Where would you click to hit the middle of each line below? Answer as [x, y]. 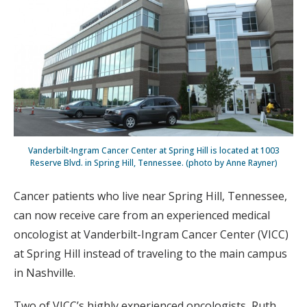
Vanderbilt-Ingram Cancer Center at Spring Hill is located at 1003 [153, 150]
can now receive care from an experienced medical [142, 215]
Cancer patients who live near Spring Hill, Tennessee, [150, 196]
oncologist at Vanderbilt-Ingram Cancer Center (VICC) [151, 234]
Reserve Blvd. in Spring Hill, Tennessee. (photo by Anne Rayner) [153, 162]
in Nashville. [45, 272]
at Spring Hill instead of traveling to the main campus [150, 253]
